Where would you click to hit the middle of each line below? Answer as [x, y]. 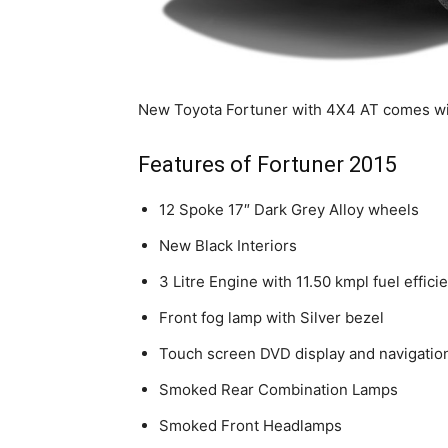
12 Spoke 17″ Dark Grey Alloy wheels [289, 210]
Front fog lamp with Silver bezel [271, 318]
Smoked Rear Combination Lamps [278, 390]
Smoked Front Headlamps [250, 426]
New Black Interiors [228, 246]
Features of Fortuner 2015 [267, 165]
